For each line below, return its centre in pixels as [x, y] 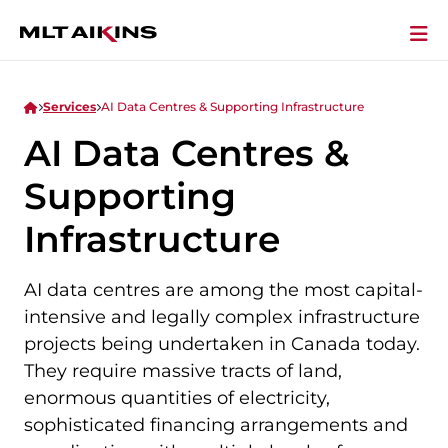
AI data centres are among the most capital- [223, 289]
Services [69, 106]
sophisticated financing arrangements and [216, 424]
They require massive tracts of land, [183, 370]
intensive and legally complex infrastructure [222, 316]
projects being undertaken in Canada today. [222, 343]
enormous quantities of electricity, [177, 397]
